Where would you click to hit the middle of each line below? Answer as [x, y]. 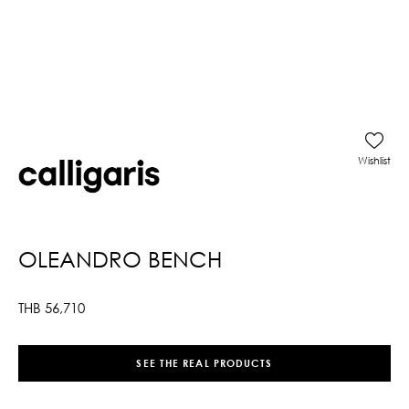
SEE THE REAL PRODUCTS [204, 363]
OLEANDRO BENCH [120, 258]
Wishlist [374, 160]
